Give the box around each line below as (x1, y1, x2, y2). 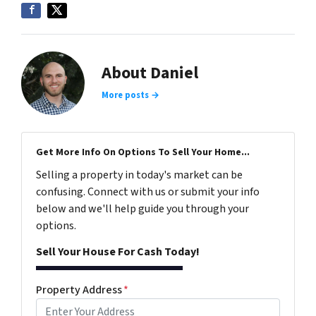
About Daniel (102, 60, 198, 85)
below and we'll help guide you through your (36, 200, 249, 217)
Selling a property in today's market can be (36, 166, 243, 183)
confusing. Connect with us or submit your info (36, 183, 260, 200)
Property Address (36, 281, 122, 298)
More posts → (102, 88, 159, 102)
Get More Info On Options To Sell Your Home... (36, 145, 250, 159)
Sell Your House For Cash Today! (36, 243, 200, 260)
